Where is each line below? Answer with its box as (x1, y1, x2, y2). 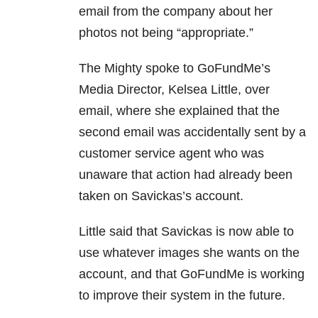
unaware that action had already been (79, 167, 292, 182)
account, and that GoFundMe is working (79, 266, 305, 281)
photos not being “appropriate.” (79, 25, 253, 40)
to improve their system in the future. (79, 287, 285, 302)
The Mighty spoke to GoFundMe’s (79, 60, 270, 75)
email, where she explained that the (79, 103, 280, 118)
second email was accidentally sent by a (79, 124, 306, 139)
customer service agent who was (79, 146, 264, 160)
